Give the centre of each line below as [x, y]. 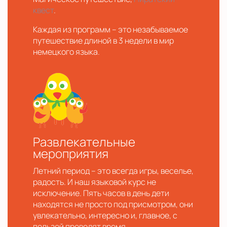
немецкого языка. [66, 52]
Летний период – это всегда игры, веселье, [113, 171]
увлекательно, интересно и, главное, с [105, 215]
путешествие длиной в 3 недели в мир [103, 41]
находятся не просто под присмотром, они [113, 204]
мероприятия [71, 153]
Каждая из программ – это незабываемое [110, 29]
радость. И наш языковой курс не [94, 182]
